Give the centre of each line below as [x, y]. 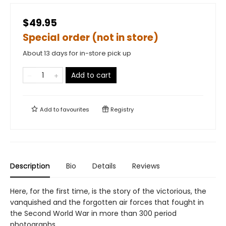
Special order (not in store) [91, 38]
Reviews [146, 166]
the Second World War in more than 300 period [93, 213]
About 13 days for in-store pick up [77, 53]
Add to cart [91, 75]
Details [104, 166]
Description [30, 166]
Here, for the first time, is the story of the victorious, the [108, 191]
